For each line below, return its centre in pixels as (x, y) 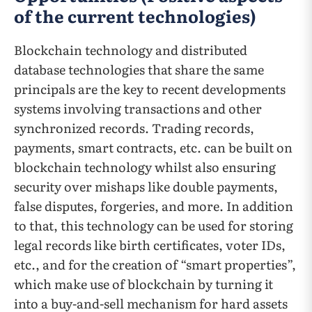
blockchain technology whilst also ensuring (145, 167)
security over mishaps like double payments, (146, 187)
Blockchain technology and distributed (131, 50)
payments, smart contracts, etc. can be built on (153, 148)
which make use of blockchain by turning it (143, 284)
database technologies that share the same (139, 70)
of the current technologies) (135, 16)
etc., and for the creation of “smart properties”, (155, 265)
